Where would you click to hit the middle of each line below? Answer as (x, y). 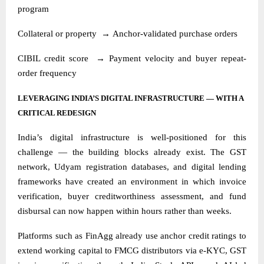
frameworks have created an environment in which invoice (132, 181)
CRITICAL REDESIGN (57, 113)
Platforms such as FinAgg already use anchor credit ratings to (132, 235)
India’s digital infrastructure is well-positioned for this (132, 137)
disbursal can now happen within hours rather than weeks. (125, 211)
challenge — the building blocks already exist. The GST (132, 152)
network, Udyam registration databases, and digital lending (132, 166)
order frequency (47, 73)
